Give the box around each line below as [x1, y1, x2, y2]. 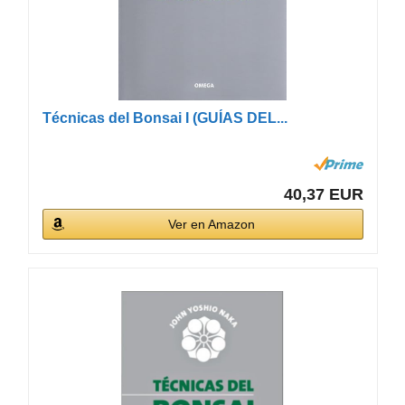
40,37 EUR [284, 184, 363, 203]
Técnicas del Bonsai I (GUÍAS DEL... [42, 109, 287, 126]
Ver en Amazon [168, 216, 256, 231]
